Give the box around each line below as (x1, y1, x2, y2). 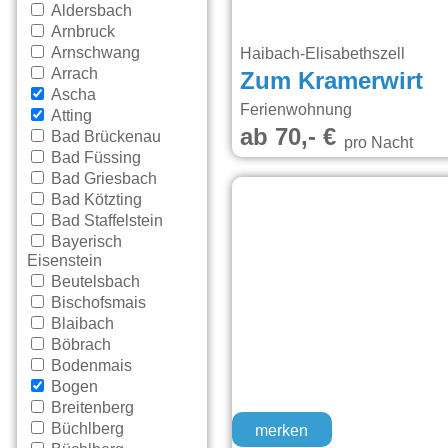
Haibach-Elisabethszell (240, 46, 410, 63)
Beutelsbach (47, 274, 141, 291)
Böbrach (47, 337, 112, 354)
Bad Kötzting (47, 192, 143, 209)
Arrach (47, 66, 99, 83)
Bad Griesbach (47, 171, 158, 188)
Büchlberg (47, 421, 125, 438)
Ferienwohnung (240, 102, 353, 119)
